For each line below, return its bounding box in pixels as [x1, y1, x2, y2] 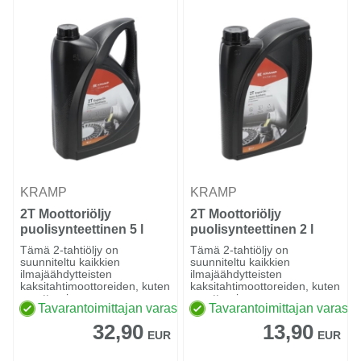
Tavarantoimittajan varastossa [38, 301, 209, 316]
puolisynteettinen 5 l [20, 222, 143, 236]
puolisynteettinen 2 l [190, 222, 314, 236]
